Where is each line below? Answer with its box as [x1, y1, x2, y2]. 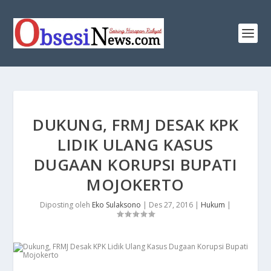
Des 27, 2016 [149, 200, 193, 210]
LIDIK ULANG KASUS [57, 134, 214, 155]
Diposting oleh [40, 200, 92, 210]
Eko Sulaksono [92, 200, 141, 210]
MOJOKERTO [87, 174, 184, 195]
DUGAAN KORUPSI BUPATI [33, 154, 238, 175]
